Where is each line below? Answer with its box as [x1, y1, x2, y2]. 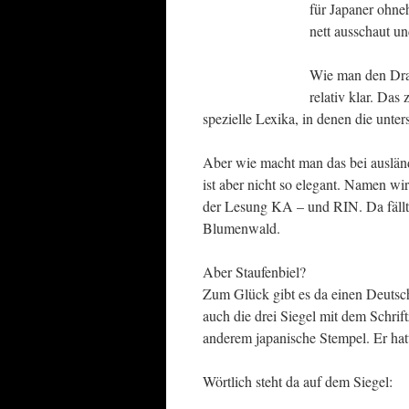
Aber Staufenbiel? [203, 262, 306, 281]
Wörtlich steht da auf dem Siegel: [203, 372, 393, 391]
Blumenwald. [203, 218, 280, 237]
